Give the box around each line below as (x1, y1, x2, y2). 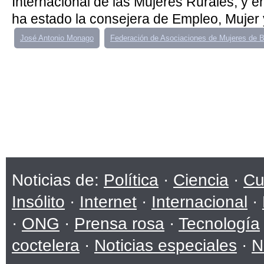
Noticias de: (12, 171, 104, 189)
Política (104, 171, 159, 189)
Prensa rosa (74, 214, 164, 233)
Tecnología (179, 214, 260, 233)
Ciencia (173, 171, 229, 189)
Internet (80, 193, 137, 211)
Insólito (12, 193, 65, 211)
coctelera (12, 236, 80, 255)
